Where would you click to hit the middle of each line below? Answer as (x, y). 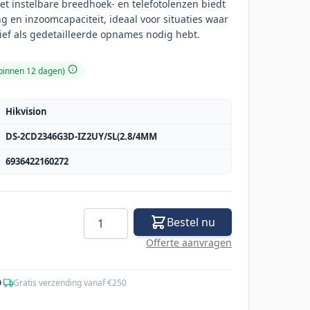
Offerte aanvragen (189, 243)
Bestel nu (191, 222)
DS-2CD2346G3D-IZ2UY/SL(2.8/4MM (81, 137)
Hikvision (26, 112)
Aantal (100, 216)
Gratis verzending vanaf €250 (70, 283)
